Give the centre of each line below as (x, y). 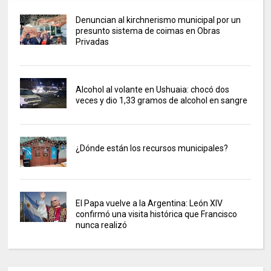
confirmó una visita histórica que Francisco (156, 214)
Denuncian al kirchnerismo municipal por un (158, 20)
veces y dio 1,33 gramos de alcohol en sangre (161, 100)
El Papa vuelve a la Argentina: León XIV (149, 203)
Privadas (92, 41)
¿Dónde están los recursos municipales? (152, 148)
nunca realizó (101, 225)
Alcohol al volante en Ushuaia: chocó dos (152, 89)
